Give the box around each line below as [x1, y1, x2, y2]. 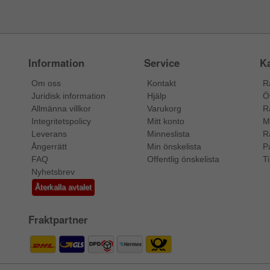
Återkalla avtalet [35, 183, 92, 192]
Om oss [31, 78, 61, 88]
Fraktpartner [28, 212, 89, 227]
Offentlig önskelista [146, 154, 219, 164]
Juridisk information [31, 91, 106, 101]
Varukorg [146, 104, 181, 113]
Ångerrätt [31, 142, 67, 151]
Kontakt [146, 78, 176, 88]
